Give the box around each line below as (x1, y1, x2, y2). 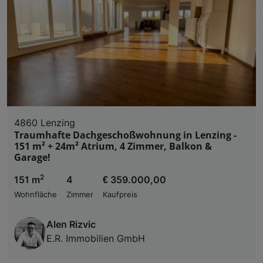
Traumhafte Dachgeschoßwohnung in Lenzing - (14, 128, 237, 141)
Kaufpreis (103, 190, 137, 199)
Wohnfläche (14, 190, 57, 199)
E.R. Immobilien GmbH (46, 232, 145, 244)
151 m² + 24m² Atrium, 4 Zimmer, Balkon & (14, 139, 212, 153)
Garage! (14, 150, 50, 164)
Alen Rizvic (46, 218, 96, 230)
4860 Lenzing (14, 116, 75, 129)
